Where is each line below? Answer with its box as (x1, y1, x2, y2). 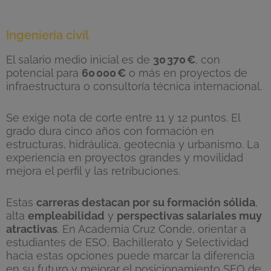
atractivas (6, 222, 57, 235)
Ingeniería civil (6, 27, 89, 42)
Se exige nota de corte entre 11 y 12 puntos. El (6, 111, 240, 124)
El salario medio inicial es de (6, 53, 153, 66)
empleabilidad (28, 209, 105, 222)
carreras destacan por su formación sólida (36, 195, 255, 209)
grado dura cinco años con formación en (6, 124, 214, 137)
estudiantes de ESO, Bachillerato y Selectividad (6, 235, 249, 249)
